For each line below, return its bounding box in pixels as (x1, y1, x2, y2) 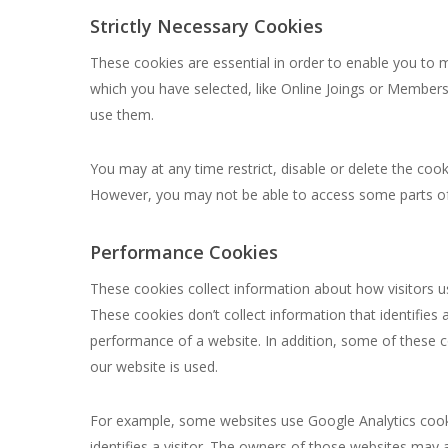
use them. (90, 104, 155, 124)
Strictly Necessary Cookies (90, 13, 324, 38)
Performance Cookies (90, 239, 279, 264)
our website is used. (90, 356, 219, 376)
